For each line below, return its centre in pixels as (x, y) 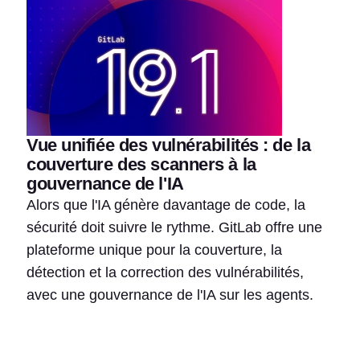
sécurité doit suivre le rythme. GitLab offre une (174, 227)
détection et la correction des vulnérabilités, (165, 272)
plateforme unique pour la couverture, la (154, 250)
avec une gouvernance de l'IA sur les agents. (170, 295)
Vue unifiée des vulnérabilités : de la (169, 145)
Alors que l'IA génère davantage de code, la (166, 205)
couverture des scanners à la (141, 164)
